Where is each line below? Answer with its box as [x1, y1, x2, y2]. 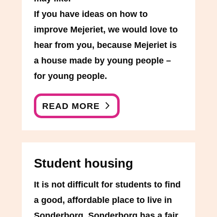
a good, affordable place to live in [33, 195, 172, 205]
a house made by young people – [33, 56, 171, 66]
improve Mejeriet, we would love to [33, 25, 178, 35]
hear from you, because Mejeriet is [33, 40, 177, 50]
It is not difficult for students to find [33, 180, 181, 190]
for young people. [33, 71, 107, 81]
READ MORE [42, 101, 100, 111]
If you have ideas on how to [33, 9, 148, 19]
